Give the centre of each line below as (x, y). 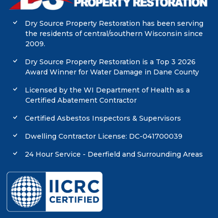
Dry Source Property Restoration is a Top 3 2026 (109, 62)
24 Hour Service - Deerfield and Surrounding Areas (113, 154)
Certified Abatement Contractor (81, 100)
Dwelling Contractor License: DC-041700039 (103, 136)
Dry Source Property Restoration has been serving (113, 23)
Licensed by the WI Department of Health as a (107, 90)
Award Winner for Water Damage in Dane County (112, 72)
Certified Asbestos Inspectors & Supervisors (102, 118)
